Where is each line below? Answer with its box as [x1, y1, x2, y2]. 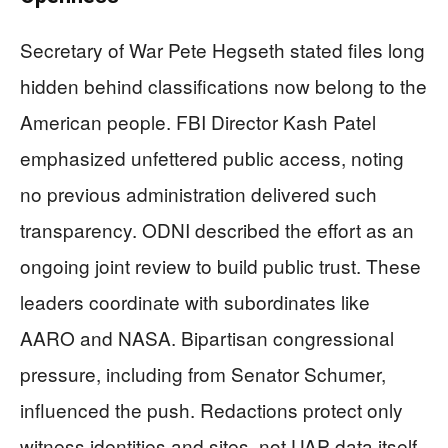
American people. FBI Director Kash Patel [20, 107, 376, 135]
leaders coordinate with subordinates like [20, 287, 370, 315]
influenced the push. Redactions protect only [20, 395, 403, 423]
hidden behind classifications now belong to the [20, 71, 427, 99]
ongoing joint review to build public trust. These [20, 251, 421, 279]
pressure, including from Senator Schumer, [20, 359, 386, 387]
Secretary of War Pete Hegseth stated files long [20, 35, 425, 63]
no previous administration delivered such [20, 179, 377, 207]
